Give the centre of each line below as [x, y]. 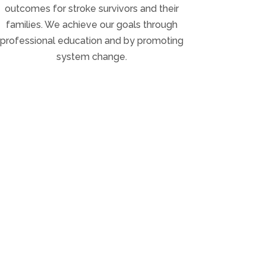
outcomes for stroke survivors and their [91, 9]
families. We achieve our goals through [91, 25]
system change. [91, 57]
